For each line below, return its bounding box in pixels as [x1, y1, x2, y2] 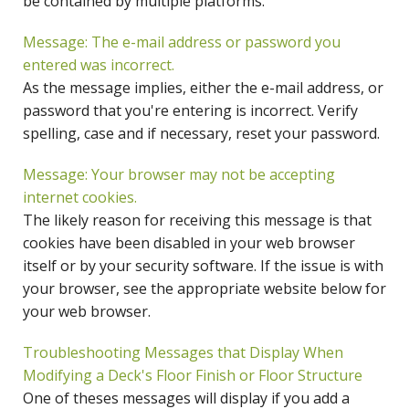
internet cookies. [23, 187, 137, 208]
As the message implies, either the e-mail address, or [23, 78, 383, 99]
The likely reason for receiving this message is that [23, 210, 372, 231]
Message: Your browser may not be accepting [23, 164, 335, 185]
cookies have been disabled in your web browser [23, 233, 355, 254]
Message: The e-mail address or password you [23, 32, 341, 53]
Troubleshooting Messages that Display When [23, 342, 343, 363]
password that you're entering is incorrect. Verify [23, 100, 358, 121]
